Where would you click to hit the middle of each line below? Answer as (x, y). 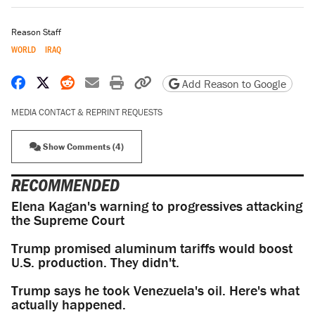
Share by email (143, 82)
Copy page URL (196, 82)
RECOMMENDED (65, 185)
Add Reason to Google (233, 84)
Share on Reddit (122, 82)
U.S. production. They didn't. (95, 262)
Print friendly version (184, 82)
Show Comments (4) (82, 147)
